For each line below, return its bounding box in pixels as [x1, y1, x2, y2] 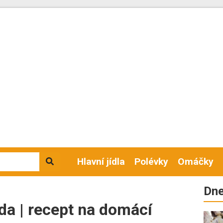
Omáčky [178, 156, 214, 167]
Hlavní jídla [77, 156, 125, 167]
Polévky [134, 156, 169, 167]
